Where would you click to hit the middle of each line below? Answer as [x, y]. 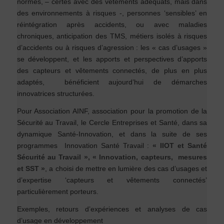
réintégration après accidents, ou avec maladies [112, 24]
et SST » [31, 168]
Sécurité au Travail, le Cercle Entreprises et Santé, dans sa [112, 122]
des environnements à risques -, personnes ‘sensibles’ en [112, 13]
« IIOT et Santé [180, 145]
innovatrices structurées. [55, 93]
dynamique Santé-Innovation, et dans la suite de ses [112, 134]
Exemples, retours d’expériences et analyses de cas [112, 209]
